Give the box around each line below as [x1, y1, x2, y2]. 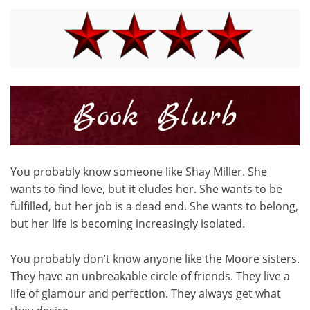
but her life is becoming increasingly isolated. [10, 216, 245, 232]
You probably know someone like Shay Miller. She [10, 164, 267, 180]
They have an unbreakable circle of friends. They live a [10, 268, 290, 284]
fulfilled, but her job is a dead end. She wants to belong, [10, 199, 298, 215]
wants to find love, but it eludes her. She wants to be [10, 181, 282, 197]
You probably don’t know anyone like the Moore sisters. [10, 251, 300, 267]
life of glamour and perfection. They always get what [10, 286, 281, 302]
